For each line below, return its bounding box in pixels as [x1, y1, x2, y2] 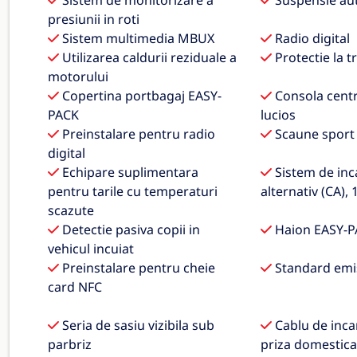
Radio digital [271, 29, 350, 47]
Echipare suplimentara [59, 163, 198, 181]
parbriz [48, 335, 92, 353]
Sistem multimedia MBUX [59, 29, 214, 47]
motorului [48, 68, 108, 85]
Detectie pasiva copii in [59, 221, 200, 238]
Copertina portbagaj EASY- [59, 87, 222, 104]
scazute [48, 202, 94, 219]
